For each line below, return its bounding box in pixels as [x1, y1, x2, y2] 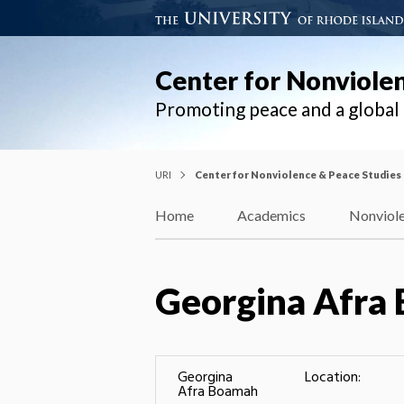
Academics [237, 207, 306, 225]
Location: [305, 365, 361, 390]
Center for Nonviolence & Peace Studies [195, 168, 401, 180]
